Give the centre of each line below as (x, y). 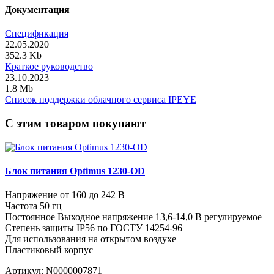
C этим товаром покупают (75, 123)
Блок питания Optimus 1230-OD (75, 171)
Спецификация (37, 34)
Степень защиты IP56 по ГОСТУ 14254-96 (94, 228)
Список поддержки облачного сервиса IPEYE (101, 100)
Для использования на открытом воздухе (91, 239)
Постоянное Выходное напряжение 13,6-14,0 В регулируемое (133, 217)
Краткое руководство (49, 67)
